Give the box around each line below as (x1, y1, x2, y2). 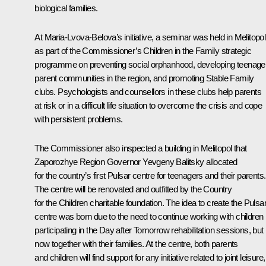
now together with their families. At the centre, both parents (34, 238, 238, 249)
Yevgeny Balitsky (142, 156, 204, 167)
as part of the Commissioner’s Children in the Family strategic (34, 45, 252, 56)
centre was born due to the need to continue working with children (34, 211, 264, 221)
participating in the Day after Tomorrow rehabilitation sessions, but (34, 224, 264, 235)
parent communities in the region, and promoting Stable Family (34, 72, 254, 83)
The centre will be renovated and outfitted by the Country (34, 183, 232, 194)
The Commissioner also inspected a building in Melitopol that (34, 142, 247, 153)
